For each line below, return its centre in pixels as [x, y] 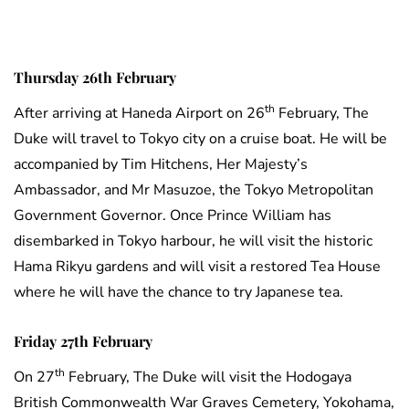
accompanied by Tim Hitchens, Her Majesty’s [161, 165]
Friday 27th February [83, 341]
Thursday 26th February [95, 78]
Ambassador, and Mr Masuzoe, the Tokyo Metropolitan [194, 190]
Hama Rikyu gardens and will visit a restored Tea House [197, 267]
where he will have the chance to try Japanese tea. [178, 293]
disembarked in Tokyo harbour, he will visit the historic [193, 241]
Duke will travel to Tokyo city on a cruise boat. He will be [200, 139]
